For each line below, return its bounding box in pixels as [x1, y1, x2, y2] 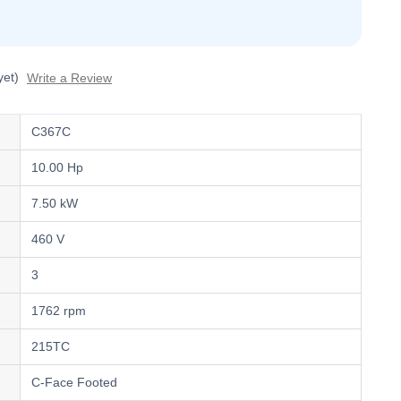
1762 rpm [31, 303, 87, 319]
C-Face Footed [31, 375, 118, 390]
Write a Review [26, 71, 112, 86]
